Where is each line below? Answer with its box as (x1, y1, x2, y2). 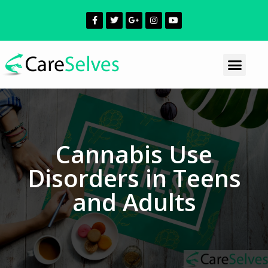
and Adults (72, 185, 196, 218)
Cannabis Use (56, 137, 212, 170)
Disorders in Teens (27, 161, 241, 194)
